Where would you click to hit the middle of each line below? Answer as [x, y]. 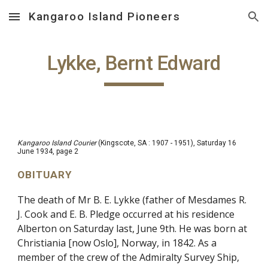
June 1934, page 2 [48, 151]
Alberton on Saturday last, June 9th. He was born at [133, 229]
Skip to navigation [221, 22]
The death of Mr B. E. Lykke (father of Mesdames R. [132, 200]
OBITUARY [45, 175]
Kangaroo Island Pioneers [104, 17]
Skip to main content [52, 22]
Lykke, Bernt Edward [134, 63]
